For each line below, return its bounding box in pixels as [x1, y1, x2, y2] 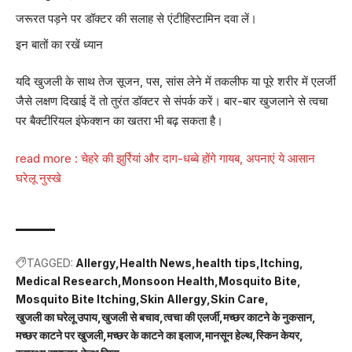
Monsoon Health [122, 274, 214, 288]
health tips [196, 256, 256, 269]
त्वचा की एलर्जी [163, 310, 219, 324]
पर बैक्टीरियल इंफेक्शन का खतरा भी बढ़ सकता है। [16, 113, 223, 128]
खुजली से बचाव [101, 310, 159, 324]
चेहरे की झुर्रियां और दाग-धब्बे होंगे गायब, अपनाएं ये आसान [81, 150, 315, 166]
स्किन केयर [256, 328, 299, 342]
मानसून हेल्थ [205, 328, 252, 342]
